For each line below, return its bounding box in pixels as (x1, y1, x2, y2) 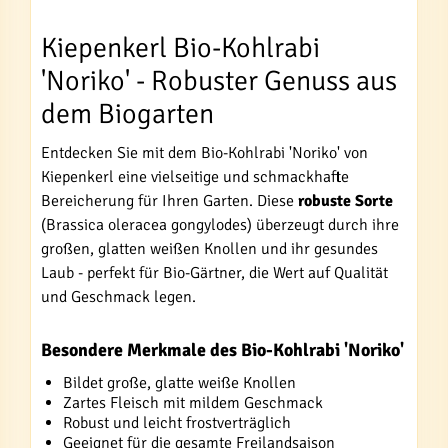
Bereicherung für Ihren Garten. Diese (41, 190, 298, 211)
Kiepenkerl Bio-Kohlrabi (41, 30, 320, 65)
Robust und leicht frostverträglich (63, 412, 291, 433)
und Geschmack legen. (41, 286, 196, 307)
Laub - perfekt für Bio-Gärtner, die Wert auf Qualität (41, 262, 388, 283)
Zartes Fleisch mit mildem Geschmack (63, 392, 323, 413)
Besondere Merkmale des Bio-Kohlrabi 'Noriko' (41, 338, 404, 361)
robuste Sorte (298, 190, 393, 211)
